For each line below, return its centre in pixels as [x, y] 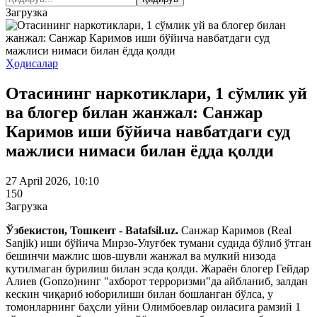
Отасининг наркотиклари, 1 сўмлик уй [156, 93]
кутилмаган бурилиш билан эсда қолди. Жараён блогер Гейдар [157, 268]
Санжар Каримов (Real [236, 230]
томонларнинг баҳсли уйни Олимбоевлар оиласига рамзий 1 [153, 306]
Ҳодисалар [32, 63]
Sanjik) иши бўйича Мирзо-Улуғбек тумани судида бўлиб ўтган [158, 243]
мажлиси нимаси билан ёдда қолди [140, 150]
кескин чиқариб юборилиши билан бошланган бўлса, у [139, 294]
